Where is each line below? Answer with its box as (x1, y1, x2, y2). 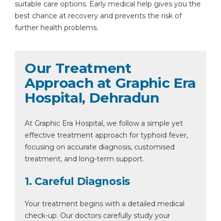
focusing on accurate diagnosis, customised (25, 143, 175, 151)
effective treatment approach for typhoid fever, (25, 131, 188, 140)
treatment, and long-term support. (25, 154, 144, 163)
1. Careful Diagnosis (25, 175, 130, 187)
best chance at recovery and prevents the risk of (15, 11, 182, 20)
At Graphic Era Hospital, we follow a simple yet (25, 119, 183, 128)
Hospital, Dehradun (25, 89, 159, 106)
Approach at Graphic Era (25, 74, 196, 91)
